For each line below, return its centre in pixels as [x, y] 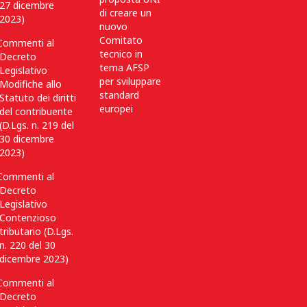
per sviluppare [130, 81]
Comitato [121, 40]
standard [119, 95]
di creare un [125, 13]
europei [116, 109]
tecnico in [121, 54]
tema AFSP [124, 67]
